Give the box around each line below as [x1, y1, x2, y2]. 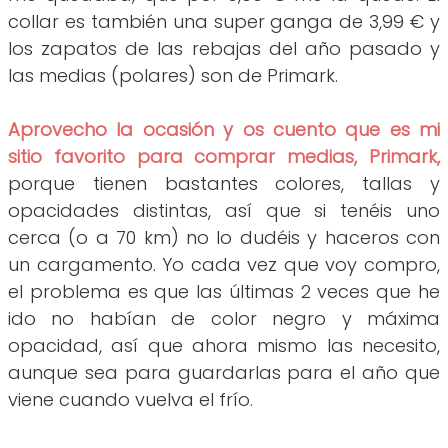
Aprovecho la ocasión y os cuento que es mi [8, 117, 440, 143]
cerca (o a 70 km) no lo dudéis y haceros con [8, 225, 440, 251]
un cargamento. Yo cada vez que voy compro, [8, 252, 440, 278]
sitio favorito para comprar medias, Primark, [8, 144, 440, 170]
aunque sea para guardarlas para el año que [8, 360, 440, 386]
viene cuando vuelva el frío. [8, 387, 253, 413]
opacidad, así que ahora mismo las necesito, [8, 333, 440, 359]
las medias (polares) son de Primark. [8, 63, 338, 89]
